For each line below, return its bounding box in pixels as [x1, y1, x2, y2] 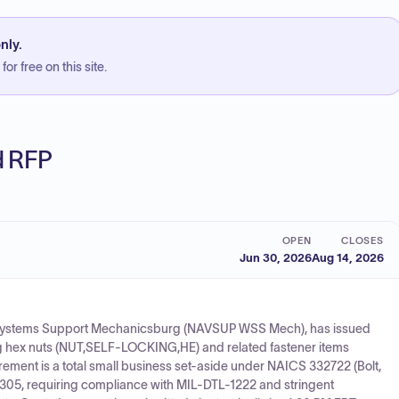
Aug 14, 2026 [312, 250, 384, 265]
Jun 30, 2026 [240, 250, 312, 265]
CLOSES [340, 234, 384, 246]
